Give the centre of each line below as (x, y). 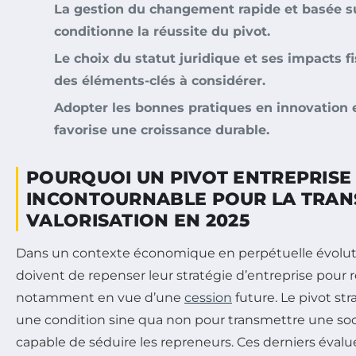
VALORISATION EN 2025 (138, 221)
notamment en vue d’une (100, 298)
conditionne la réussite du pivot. (162, 32)
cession (208, 298)
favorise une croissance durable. (162, 130)
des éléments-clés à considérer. (160, 81)
